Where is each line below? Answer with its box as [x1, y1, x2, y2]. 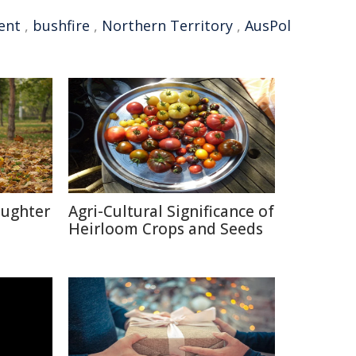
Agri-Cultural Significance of [68, 201, 274, 222]
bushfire [33, 16, 90, 35]
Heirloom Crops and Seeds [68, 219, 263, 239]
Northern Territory [102, 16, 233, 35]
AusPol [245, 16, 291, 35]
